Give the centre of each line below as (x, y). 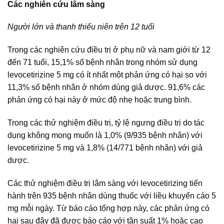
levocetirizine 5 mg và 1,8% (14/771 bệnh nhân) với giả (105, 147)
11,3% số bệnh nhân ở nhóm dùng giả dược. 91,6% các (106, 87)
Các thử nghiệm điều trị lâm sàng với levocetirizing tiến (105, 183)
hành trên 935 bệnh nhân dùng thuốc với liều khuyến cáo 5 (112, 195)
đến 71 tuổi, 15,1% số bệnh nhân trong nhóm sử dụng (102, 62)
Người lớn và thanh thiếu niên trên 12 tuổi (81, 27)
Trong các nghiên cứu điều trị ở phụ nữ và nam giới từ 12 (109, 50)
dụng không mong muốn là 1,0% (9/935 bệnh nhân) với (105, 135)
